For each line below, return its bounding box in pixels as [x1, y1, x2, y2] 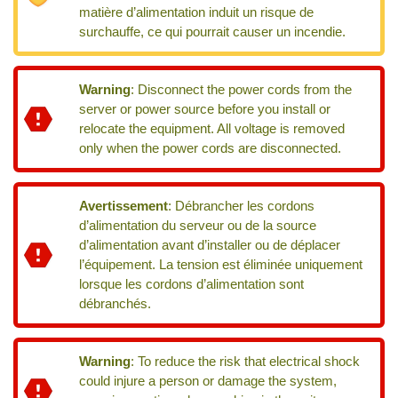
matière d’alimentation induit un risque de [79, 4, 314, 20]
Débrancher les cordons [175, 198, 315, 213]
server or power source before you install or [79, 101, 331, 116]
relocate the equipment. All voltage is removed [79, 121, 346, 136]
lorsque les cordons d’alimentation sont [79, 276, 305, 291]
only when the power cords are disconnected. [79, 140, 342, 155]
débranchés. [79, 296, 152, 311]
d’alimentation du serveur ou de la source [79, 218, 317, 233]
